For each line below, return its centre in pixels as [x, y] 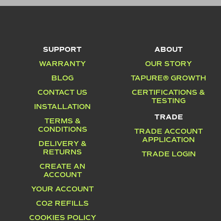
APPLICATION [168, 140]
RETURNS [62, 152]
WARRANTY [62, 64]
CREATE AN [62, 166]
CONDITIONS [62, 129]
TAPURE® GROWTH [168, 78]
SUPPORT [62, 50]
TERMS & [62, 121]
